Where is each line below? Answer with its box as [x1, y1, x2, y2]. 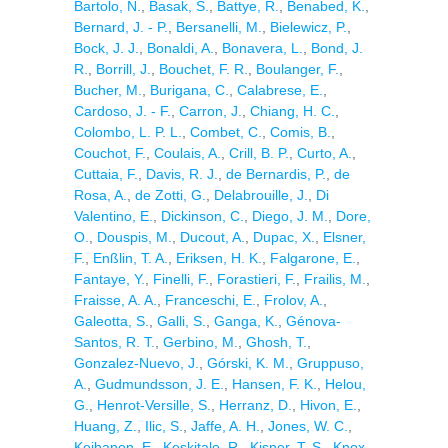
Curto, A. [297, 145, 352, 161]
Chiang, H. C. [250, 103, 335, 119]
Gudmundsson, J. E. [95, 376, 224, 392]
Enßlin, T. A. [93, 250, 168, 266]
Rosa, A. [74, 187, 127, 203]
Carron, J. [179, 103, 242, 119]
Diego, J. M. [252, 208, 328, 224]
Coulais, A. [154, 145, 221, 161]
